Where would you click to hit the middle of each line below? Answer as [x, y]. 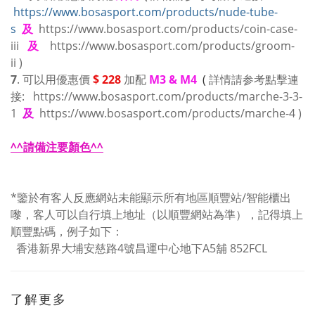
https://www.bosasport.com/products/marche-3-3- [168, 96]
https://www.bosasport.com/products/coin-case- [168, 29]
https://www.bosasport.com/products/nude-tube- [146, 12]
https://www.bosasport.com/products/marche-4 [167, 113]
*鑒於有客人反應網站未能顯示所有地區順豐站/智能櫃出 [151, 198]
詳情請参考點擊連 [254, 79]
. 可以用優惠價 [55, 79]
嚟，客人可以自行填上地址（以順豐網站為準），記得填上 [157, 214]
